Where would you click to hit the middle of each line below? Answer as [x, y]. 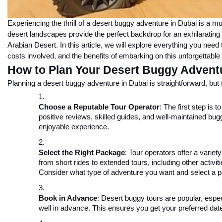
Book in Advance [68, 198]
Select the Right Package [82, 153]
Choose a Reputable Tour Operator [99, 107]
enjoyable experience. [74, 127]
